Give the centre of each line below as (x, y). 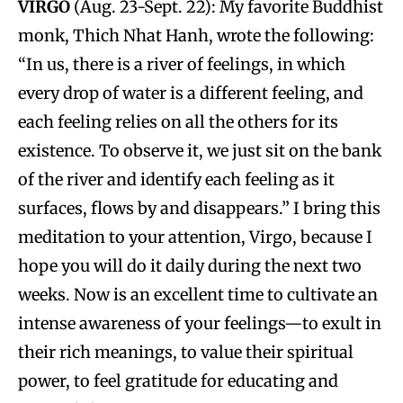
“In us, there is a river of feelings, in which (182, 64)
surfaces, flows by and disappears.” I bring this (199, 208)
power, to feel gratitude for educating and (178, 381)
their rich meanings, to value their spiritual (186, 352)
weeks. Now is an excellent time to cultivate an (198, 294)
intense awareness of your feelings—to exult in (200, 323)
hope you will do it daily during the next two (190, 265)
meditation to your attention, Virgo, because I (195, 237)
